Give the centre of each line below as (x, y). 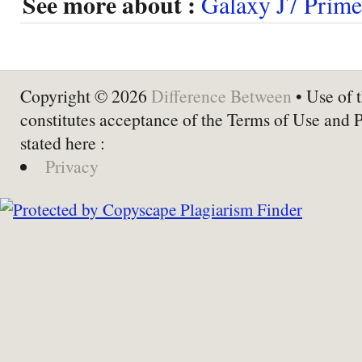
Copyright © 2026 (86, 95)
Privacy (72, 166)
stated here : (63, 142)
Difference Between (221, 95)
